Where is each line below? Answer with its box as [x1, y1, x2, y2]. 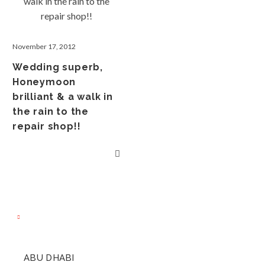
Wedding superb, [12, 62, 104, 73]
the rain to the [12, 106, 89, 117]
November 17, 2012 [12, 42, 76, 51]
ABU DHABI [24, 253, 75, 263]
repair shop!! [12, 121, 81, 132]
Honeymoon [12, 76, 76, 88]
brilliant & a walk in [12, 91, 113, 102]
